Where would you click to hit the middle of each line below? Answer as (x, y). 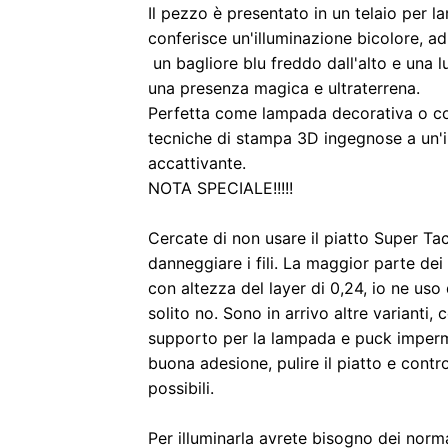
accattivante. (197, 163)
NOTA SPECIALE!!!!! (220, 188)
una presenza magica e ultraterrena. (286, 88)
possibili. (181, 388)
